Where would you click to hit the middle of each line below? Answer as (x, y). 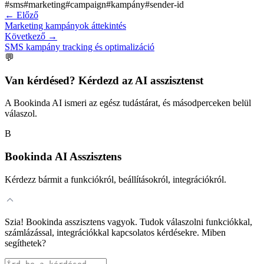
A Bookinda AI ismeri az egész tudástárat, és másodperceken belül (128, 103)
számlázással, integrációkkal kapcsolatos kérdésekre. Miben (115, 232)
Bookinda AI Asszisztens (63, 157)
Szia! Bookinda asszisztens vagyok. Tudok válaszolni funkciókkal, (128, 222)
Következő (25, 36)
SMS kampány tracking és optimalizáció (80, 47)
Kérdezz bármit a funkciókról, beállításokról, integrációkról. (115, 179)
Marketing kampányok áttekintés (65, 25)
